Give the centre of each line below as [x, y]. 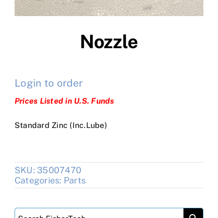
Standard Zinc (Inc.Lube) [61, 125]
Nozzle [109, 42]
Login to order [49, 83]
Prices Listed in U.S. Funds [64, 101]
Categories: [39, 180]
